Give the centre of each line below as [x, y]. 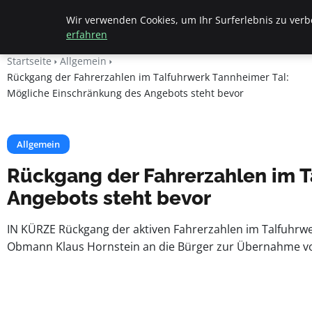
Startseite [29, 61]
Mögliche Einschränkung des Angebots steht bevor [125, 93]
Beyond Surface [72, 20]
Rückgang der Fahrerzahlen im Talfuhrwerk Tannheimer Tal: [148, 77]
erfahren [87, 34]
